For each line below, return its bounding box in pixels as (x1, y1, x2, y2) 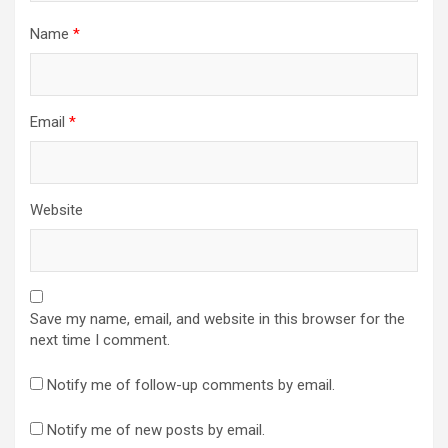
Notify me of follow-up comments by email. (47, 376, 335, 395)
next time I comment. (30, 331, 170, 350)
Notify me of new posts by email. (47, 421, 265, 440)
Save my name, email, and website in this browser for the (30, 310, 405, 329)
